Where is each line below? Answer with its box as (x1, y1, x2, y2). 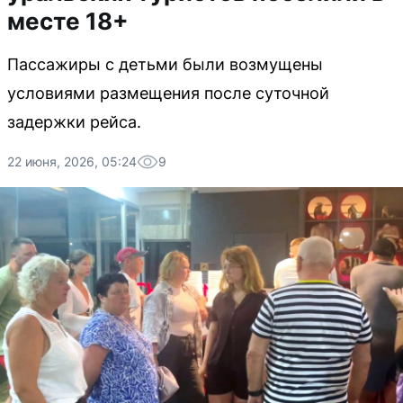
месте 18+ (7, 7, 129, 35)
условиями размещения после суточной (7, 84, 329, 103)
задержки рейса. (7, 112, 141, 131)
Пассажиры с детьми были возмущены (7, 55, 323, 74)
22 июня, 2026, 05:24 (7, 154, 137, 169)
